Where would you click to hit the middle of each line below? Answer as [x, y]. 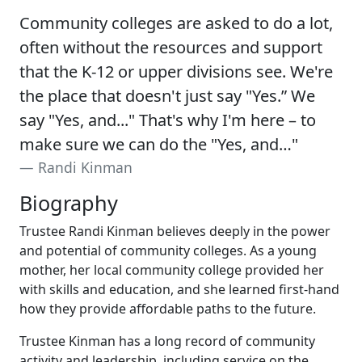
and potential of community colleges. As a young [168, 251]
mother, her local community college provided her [172, 270]
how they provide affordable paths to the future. [168, 309]
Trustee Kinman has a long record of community [167, 341]
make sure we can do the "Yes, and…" [159, 145]
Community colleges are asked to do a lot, [176, 23]
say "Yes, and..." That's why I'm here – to [168, 120]
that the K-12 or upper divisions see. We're [176, 72]
